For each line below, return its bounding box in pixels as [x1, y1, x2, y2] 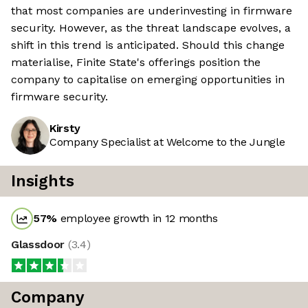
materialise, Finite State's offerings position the [11, 56, 261, 69]
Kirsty [49, 122, 81, 135]
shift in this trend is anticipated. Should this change [11, 38, 285, 52]
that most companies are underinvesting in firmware [11, 4, 292, 18]
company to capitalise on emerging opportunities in [11, 73, 285, 87]
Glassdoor [11, 238, 68, 252]
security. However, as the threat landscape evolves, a [11, 21, 291, 35]
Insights [11, 172, 74, 191]
